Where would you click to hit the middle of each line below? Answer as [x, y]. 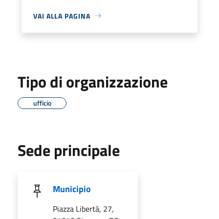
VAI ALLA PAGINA [62, 16]
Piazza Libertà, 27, [83, 208]
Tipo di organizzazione [93, 81]
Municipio [72, 189]
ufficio [42, 103]
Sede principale [69, 150]
